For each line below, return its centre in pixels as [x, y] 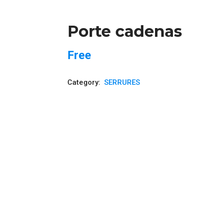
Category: [85, 82]
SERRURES [122, 82]
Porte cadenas [125, 31]
